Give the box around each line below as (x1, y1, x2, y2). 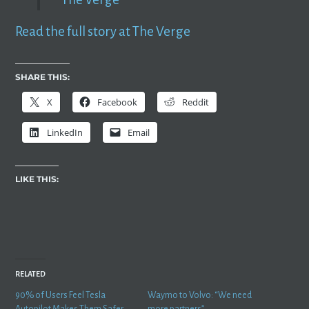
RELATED (15, 270, 46, 279)
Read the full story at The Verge (15, 23, 191, 39)
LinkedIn (47, 126, 83, 139)
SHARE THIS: (15, 71, 70, 82)
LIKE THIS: (15, 173, 59, 184)
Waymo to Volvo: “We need (148, 290, 252, 301)
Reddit (182, 95, 210, 108)
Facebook (97, 95, 138, 108)
